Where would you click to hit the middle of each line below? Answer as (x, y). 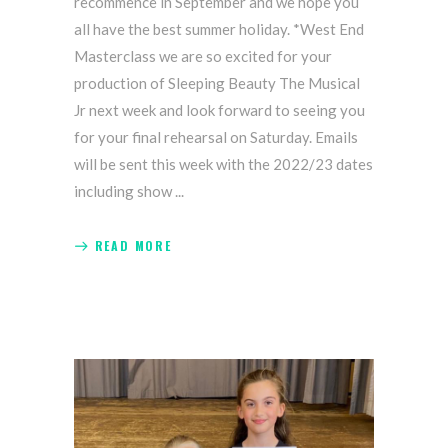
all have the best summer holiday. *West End (219, 29)
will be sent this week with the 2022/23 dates (223, 164)
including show (124, 191)
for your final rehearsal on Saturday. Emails (216, 137)
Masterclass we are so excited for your (203, 56)
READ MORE (133, 245)
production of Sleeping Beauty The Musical (217, 83)
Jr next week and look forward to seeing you (219, 110)
